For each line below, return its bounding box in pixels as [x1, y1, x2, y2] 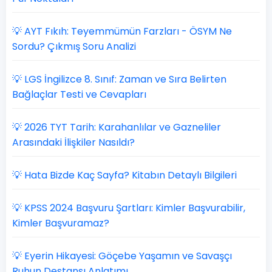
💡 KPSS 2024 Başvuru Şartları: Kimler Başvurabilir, [12, 201, 245, 215]
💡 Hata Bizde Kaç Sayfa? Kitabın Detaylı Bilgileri [12, 168, 237, 182]
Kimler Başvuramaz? [12, 216, 109, 230]
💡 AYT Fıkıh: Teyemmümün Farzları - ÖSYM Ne [12, 24, 232, 38]
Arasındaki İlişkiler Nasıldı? [12, 135, 135, 149]
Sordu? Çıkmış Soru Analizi [12, 39, 136, 53]
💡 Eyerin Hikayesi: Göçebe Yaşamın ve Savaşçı [12, 249, 232, 263]
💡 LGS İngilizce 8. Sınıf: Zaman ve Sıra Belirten [12, 72, 226, 86]
